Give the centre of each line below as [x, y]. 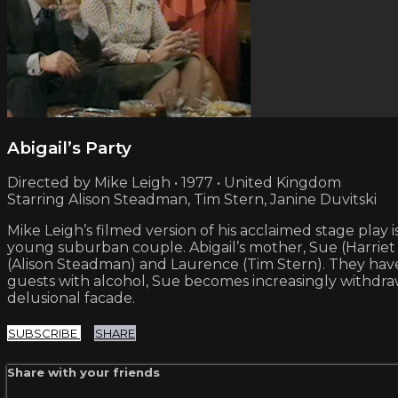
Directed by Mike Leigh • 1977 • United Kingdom [174, 183]
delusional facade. [71, 298]
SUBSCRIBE [44, 334]
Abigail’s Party [69, 147]
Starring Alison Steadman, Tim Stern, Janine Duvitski [192, 200]
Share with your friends [84, 373]
